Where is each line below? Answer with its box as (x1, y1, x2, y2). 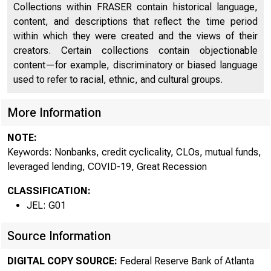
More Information (7, 105, 101, 120)
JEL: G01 (27, 200, 66, 211)
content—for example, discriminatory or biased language (13, 59, 258, 71)
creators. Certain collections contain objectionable (13, 45, 258, 56)
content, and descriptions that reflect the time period (13, 16, 258, 27)
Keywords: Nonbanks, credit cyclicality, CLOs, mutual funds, (7, 146, 261, 158)
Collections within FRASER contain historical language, (13, 1, 258, 13)
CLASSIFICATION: (7, 185, 91, 197)
